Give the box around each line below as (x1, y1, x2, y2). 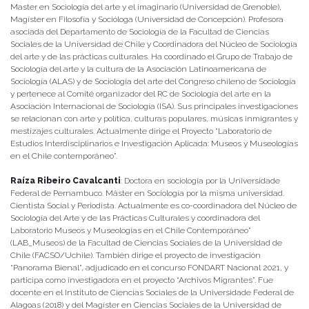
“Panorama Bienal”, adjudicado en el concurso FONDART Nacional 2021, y (10, 263, 288, 273)
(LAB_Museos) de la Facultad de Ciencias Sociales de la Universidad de (10, 238, 282, 248)
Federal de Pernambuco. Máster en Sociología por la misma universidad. (10, 188, 284, 199)
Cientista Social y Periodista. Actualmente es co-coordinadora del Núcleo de (10, 201, 297, 211)
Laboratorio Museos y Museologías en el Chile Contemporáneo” (10, 226, 251, 236)
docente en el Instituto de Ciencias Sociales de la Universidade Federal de (10, 288, 294, 298)
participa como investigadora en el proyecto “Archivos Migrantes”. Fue (10, 275, 273, 286)
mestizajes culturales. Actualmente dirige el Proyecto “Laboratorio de (10, 126, 272, 137)
